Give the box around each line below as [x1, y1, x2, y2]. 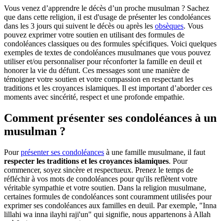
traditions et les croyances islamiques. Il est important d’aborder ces [4, 84, 212, 93]
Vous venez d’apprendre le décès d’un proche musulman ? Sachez [4, 4, 209, 13]
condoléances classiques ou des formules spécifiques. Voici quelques [4, 39, 217, 48]
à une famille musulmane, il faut [104, 148, 205, 156]
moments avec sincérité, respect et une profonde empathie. [4, 93, 184, 102]
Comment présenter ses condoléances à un [4, 111, 217, 125]
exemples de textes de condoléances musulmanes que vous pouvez [4, 48, 211, 57]
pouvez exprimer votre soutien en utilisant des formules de [4, 31, 184, 39]
